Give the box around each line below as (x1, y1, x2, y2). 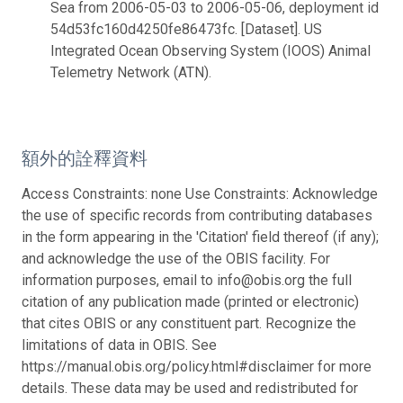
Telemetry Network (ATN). (50, 63, 211, 81)
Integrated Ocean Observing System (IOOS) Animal (50, 41, 371, 59)
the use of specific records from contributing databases (22, 206, 372, 224)
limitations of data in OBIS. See (22, 336, 217, 354)
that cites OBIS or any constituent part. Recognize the (22, 314, 356, 332)
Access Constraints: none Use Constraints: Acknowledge (22, 184, 378, 202)
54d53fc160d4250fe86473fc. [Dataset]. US (50, 20, 322, 38)
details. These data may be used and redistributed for (22, 379, 358, 397)
